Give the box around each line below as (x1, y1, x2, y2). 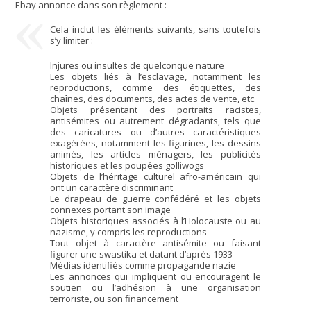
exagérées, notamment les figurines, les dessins (50, 136, 261, 149)
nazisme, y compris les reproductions (50, 225, 208, 238)
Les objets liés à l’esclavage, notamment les (50, 69, 261, 83)
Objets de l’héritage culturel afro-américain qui (50, 169, 261, 183)
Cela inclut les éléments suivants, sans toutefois (50, 23, 261, 36)
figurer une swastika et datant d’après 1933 (50, 247, 233, 260)
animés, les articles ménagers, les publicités (50, 147, 261, 160)
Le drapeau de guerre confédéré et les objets (50, 192, 261, 205)
